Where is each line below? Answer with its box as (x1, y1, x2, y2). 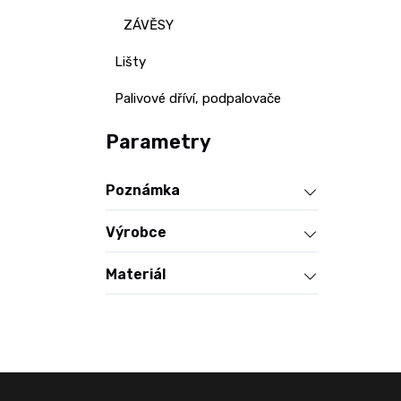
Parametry (106, 131, 211, 153)
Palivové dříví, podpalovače (115, 90, 281, 107)
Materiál (106, 266, 166, 283)
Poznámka (106, 182, 180, 199)
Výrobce (106, 224, 166, 241)
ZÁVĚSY (124, 17, 174, 33)
